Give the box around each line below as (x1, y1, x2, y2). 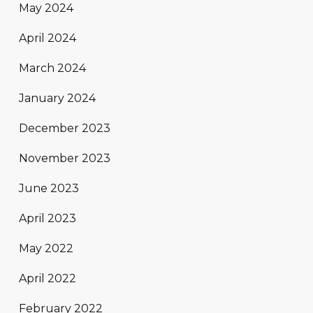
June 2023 (19, 182, 79, 196)
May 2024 (19, 1, 73, 15)
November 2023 (19, 152, 110, 166)
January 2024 (19, 92, 96, 105)
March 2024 (19, 61, 86, 75)
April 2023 (19, 212, 76, 226)
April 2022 (19, 272, 76, 286)
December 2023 (19, 122, 110, 136)
